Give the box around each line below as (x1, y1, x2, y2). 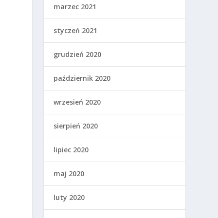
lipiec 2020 (54, 145, 89, 155)
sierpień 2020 (54, 121, 98, 131)
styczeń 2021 (54, 26, 98, 36)
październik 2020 (54, 73, 111, 83)
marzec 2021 (54, 2, 97, 12)
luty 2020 (54, 193, 85, 202)
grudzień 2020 (54, 50, 102, 59)
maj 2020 (54, 169, 85, 179)
